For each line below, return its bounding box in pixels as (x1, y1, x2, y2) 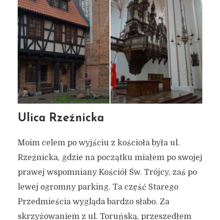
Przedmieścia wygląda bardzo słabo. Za (17, 197, 169, 207)
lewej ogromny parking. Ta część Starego (17, 183, 178, 192)
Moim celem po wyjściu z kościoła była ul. (17, 138, 180, 148)
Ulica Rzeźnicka (17, 113, 104, 125)
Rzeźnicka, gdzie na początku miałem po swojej (17, 153, 202, 163)
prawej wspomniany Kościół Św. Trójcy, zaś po (17, 168, 197, 177)
